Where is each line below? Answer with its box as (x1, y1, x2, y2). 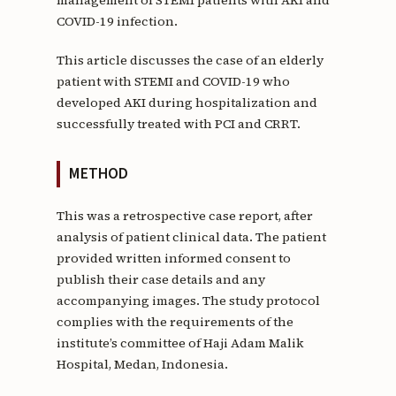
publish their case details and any (56, 270, 265, 289)
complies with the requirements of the (56, 313, 293, 331)
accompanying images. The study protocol (56, 292, 320, 310)
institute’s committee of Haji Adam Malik (56, 334, 304, 353)
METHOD (68, 163, 128, 186)
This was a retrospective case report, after (56, 207, 313, 225)
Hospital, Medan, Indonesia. (56, 355, 228, 374)
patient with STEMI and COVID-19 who (56, 72, 290, 90)
